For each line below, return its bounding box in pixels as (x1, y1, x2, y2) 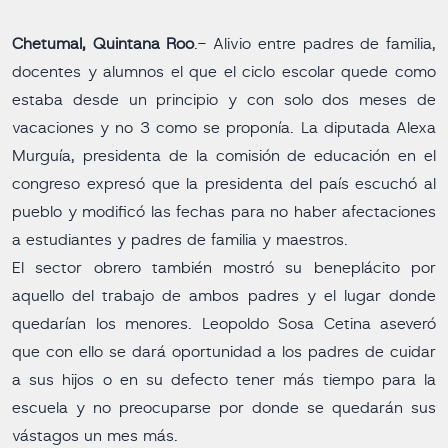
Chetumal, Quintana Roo (12, 36, 195, 52)
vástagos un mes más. (12, 428, 178, 444)
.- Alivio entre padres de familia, (194, 36, 437, 52)
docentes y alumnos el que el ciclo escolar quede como (12, 64, 436, 80)
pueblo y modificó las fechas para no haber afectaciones (12, 204, 436, 220)
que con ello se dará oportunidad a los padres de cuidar (12, 344, 436, 360)
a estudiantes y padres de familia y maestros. (12, 232, 348, 248)
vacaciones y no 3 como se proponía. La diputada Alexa (12, 120, 436, 136)
